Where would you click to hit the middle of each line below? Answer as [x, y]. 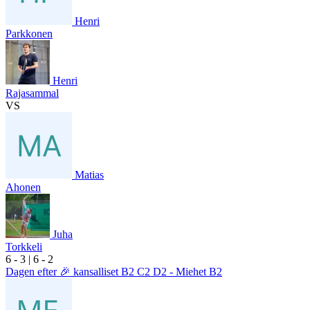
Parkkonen [29, 33]
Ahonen [23, 187]
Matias [89, 174]
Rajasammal [32, 93]
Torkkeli [24, 246]
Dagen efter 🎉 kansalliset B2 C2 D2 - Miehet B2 [114, 271]
